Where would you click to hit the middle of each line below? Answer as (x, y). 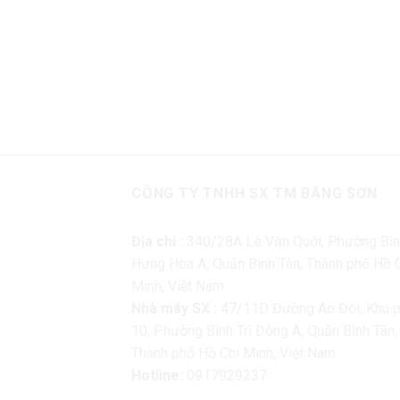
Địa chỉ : (157, 242)
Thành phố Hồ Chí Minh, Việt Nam (233, 354)
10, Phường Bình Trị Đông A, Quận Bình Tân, (264, 331)
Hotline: (157, 376)
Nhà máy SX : (174, 309)
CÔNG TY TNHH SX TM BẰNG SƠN (254, 193)
